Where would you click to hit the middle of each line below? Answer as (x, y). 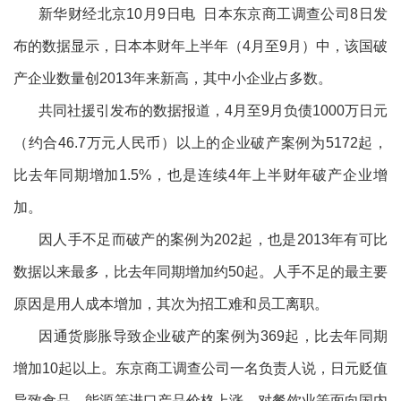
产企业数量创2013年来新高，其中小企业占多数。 (173, 78)
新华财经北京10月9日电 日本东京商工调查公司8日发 (213, 13)
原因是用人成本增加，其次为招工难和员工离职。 (171, 303)
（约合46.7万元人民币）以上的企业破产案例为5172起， (200, 142)
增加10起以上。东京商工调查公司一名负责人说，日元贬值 (200, 368)
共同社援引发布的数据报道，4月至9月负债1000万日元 (213, 110)
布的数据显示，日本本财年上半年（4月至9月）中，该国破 (200, 46)
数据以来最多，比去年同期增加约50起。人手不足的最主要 (200, 271)
